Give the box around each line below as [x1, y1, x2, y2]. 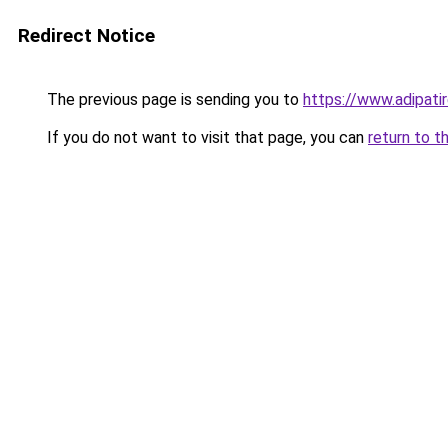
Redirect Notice [18, 24, 155, 47]
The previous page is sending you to [43, 90, 303, 109]
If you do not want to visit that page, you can [43, 128, 368, 147]
